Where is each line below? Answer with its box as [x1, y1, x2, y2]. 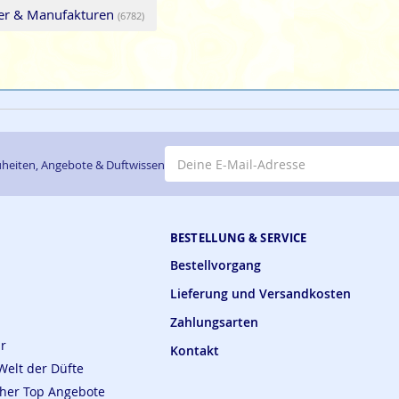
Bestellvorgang [169, 256, 261, 274]
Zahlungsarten [169, 313, 258, 331]
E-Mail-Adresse [163, 145, 254, 163]
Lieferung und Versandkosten [169, 285, 351, 303]
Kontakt [169, 342, 219, 360]
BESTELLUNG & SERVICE [169, 230, 307, 247]
